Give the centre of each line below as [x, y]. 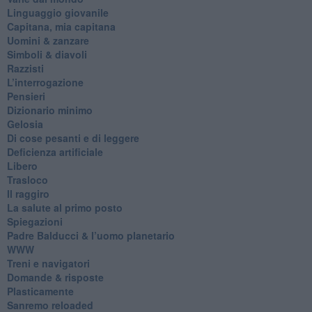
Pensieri [26, 96]
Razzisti [25, 68]
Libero [22, 165]
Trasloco [27, 179]
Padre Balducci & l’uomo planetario [91, 235]
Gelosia [25, 124]
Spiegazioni [34, 221]
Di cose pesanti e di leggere [73, 138]
